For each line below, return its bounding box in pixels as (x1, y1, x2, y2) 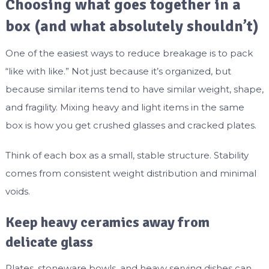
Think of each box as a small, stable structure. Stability (5, 150, 249, 162)
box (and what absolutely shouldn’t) (5, 17, 259, 37)
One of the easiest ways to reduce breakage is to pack (5, 47, 253, 59)
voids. (5, 186, 30, 198)
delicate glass (5, 233, 93, 252)
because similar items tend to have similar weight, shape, (5, 83, 264, 95)
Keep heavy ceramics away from (5, 213, 210, 232)
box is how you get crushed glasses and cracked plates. (5, 119, 256, 131)
